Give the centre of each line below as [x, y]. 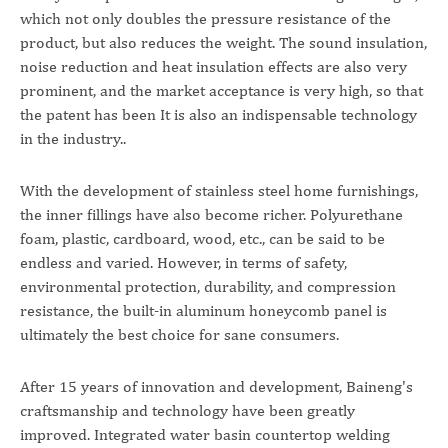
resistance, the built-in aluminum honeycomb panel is [203, 310]
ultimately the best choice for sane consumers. [179, 334]
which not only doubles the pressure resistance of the [205, 18]
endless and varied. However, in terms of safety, [183, 262]
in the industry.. [73, 138]
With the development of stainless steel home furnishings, [219, 190]
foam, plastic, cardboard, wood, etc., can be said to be [202, 238]
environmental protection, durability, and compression [208, 286]
